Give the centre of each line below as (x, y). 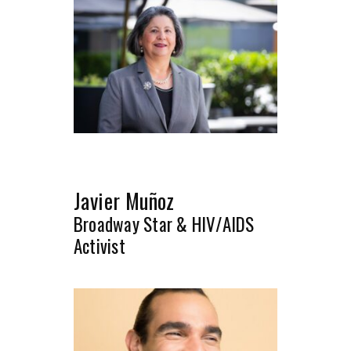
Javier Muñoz (124, 201)
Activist (100, 246)
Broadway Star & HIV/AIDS (164, 224)
